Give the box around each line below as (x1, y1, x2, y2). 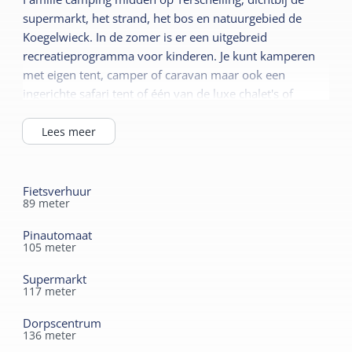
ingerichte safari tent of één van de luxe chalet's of (23, 86, 294, 102)
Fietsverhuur (23, 183, 92, 200)
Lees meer (42, 123, 97, 139)
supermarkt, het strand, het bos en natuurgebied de (23, 10, 302, 27)
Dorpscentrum (23, 315, 102, 332)
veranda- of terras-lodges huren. (23, 104, 198, 121)
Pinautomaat (23, 227, 93, 244)
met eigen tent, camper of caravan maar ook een (23, 67, 286, 83)
